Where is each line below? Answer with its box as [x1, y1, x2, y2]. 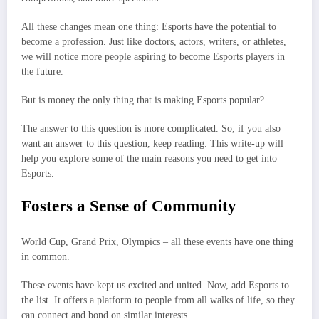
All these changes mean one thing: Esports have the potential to [21, 21, 276, 32]
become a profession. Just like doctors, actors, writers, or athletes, [21, 36, 286, 47]
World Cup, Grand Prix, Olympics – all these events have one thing [21, 236, 293, 247]
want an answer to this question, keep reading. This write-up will [21, 138, 283, 150]
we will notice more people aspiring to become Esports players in [21, 51, 285, 62]
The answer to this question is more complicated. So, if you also [21, 123, 281, 135]
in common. [21, 251, 73, 262]
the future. [21, 66, 66, 77]
